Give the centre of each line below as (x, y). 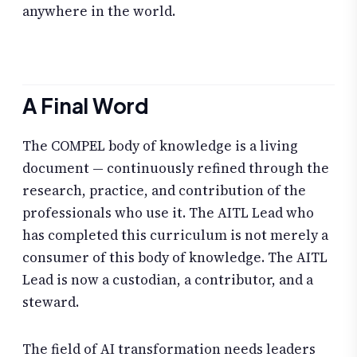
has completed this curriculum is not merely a (175, 235)
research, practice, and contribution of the (164, 190)
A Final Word (86, 105)
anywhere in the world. (99, 12)
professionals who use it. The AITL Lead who (168, 212)
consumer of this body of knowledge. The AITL (175, 257)
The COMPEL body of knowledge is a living (160, 145)
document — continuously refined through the (176, 168)
